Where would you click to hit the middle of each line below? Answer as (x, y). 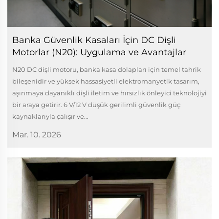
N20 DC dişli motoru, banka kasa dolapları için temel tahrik (107, 70)
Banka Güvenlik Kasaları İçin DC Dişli (94, 40)
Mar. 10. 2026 (37, 135)
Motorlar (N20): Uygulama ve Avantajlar (99, 53)
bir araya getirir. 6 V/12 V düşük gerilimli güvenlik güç (96, 105)
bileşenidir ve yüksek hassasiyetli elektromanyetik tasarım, (106, 81)
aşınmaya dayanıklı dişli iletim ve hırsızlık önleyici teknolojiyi (109, 93)
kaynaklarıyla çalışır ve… (50, 117)
